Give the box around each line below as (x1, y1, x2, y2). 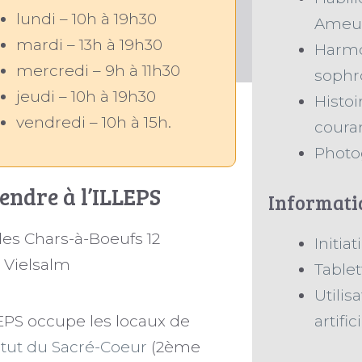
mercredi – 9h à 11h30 (15, 61, 180, 80)
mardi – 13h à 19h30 (15, 35, 162, 54)
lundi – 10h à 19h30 (15, 9, 157, 28)
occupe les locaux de (23, 312, 190, 330)
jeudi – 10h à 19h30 (15, 86, 156, 106)
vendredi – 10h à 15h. (15, 112, 171, 132)
